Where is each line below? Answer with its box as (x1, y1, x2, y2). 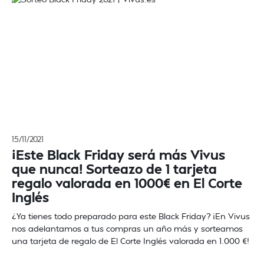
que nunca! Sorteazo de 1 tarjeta (12, 160, 217, 177)
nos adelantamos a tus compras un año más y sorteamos (12, 223, 243, 233)
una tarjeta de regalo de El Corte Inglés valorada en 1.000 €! (12, 236, 249, 246)
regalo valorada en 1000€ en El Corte (12, 174, 242, 191)
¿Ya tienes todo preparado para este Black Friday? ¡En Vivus (12, 211, 250, 221)
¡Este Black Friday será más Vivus (12, 146, 225, 163)
